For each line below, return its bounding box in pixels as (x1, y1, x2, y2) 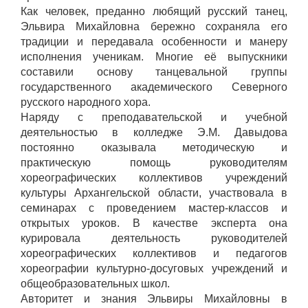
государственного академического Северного (21, 81, 287, 93)
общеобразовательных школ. (21, 278, 170, 290)
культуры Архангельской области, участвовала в (21, 187, 287, 199)
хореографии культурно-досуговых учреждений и (21, 263, 287, 275)
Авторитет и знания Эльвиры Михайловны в (21, 293, 287, 305)
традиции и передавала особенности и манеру (21, 36, 287, 48)
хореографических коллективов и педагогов (21, 247, 287, 260)
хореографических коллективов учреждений (21, 172, 287, 184)
